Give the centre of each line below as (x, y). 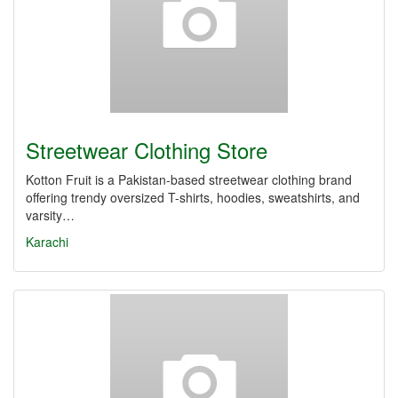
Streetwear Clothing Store (147, 150)
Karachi (47, 242)
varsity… (50, 215)
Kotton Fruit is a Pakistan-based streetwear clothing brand (189, 179)
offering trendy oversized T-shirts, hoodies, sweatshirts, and (193, 197)
